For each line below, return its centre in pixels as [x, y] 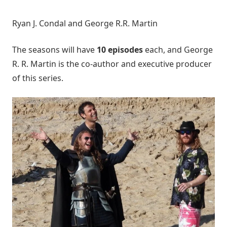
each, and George [178, 49]
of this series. [38, 78]
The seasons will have [54, 49]
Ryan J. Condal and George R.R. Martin [85, 23]
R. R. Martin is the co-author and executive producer [112, 64]
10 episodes [120, 49]
